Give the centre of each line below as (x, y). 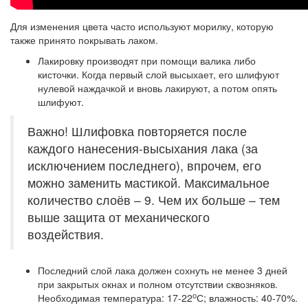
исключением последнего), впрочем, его (144, 165)
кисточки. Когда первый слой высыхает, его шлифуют (158, 74)
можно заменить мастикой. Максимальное (148, 183)
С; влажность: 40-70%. (247, 298)
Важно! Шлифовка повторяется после (137, 131)
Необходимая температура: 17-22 (115, 298)
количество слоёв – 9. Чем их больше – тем (154, 200)
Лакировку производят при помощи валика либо (147, 60)
